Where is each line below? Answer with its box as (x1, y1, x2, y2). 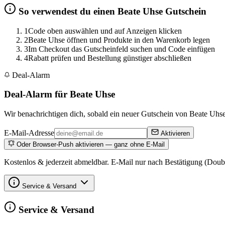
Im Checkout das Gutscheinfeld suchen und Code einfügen (28, 44, 215, 53)
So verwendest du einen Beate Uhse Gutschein (16, 6, 206, 17)
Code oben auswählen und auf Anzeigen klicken (28, 26, 182, 35)
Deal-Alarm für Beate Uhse (4, 89, 115, 100)
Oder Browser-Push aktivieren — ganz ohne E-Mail (15, 141, 165, 149)
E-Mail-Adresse (4, 129, 54, 138)
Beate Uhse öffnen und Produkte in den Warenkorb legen (28, 35, 210, 44)
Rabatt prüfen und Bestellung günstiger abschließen (28, 53, 191, 62)
